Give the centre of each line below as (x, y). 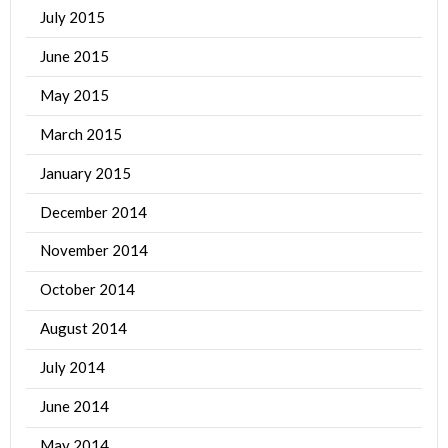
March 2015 (81, 133)
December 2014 (94, 211)
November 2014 (94, 250)
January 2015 (86, 172)
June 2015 (75, 55)
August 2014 (84, 328)
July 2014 (73, 367)
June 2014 (75, 406)
